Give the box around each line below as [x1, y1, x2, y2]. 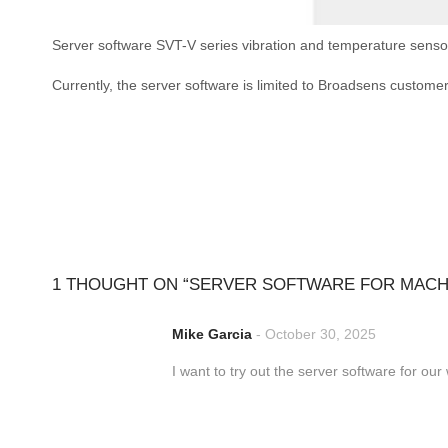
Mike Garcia [172, 325, 252, 342]
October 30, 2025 [265, 325, 376, 342]
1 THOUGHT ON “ [52, 273, 189, 294]
